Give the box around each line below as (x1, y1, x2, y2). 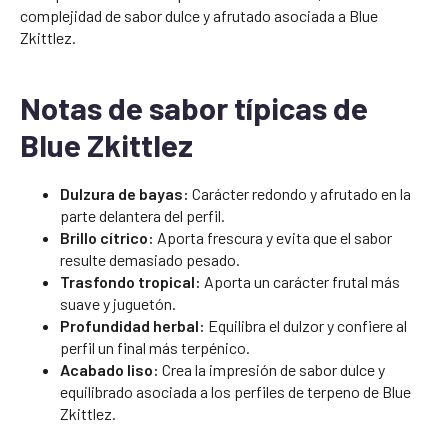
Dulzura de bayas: (60, 183, 189, 203)
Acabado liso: (60, 359, 159, 379)
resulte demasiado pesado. (60, 249, 240, 269)
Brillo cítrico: (60, 227, 154, 247)
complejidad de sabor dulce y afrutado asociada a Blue (20, 5, 378, 25)
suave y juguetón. (60, 293, 176, 313)
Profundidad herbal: (60, 315, 205, 335)
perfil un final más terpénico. (60, 337, 250, 357)
